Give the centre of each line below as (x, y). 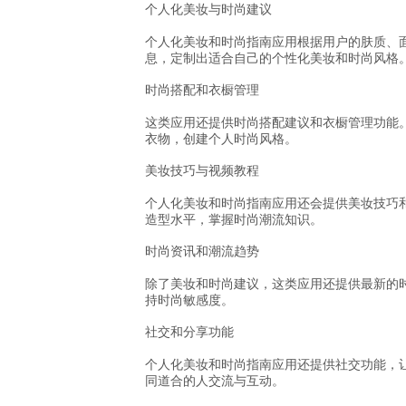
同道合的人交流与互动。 (215, 380)
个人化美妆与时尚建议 (208, 10)
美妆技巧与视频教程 (202, 171)
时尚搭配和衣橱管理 (202, 90)
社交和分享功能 (189, 332)
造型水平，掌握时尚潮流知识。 (234, 219)
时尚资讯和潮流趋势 (202, 251)
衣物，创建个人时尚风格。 (221, 138)
